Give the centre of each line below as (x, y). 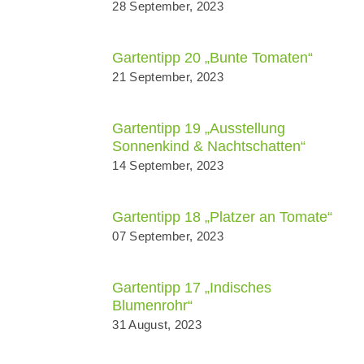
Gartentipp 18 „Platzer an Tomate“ (223, 217)
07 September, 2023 (168, 236)
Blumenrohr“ (153, 305)
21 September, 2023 (168, 77)
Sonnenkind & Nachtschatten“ (209, 146)
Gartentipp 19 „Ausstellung (199, 128)
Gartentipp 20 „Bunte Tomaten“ (213, 58)
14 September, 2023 (168, 165)
